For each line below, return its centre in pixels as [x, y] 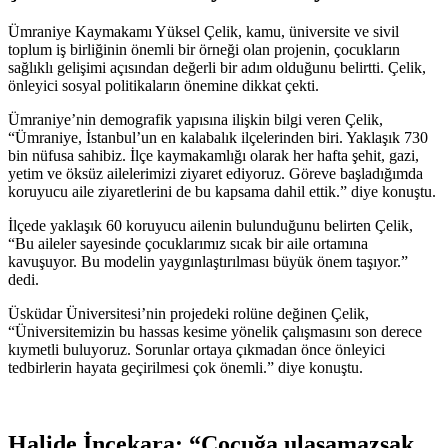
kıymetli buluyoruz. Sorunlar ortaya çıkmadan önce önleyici [196, 349]
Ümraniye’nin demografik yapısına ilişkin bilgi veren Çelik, [195, 119]
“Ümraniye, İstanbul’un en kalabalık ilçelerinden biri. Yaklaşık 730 [218, 137]
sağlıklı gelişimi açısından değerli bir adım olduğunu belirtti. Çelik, [217, 67]
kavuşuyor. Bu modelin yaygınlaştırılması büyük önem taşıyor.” [208, 261]
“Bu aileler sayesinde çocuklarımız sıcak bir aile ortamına [188, 243]
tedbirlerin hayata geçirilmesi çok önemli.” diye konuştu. [185, 367]
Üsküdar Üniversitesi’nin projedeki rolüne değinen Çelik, [188, 313]
